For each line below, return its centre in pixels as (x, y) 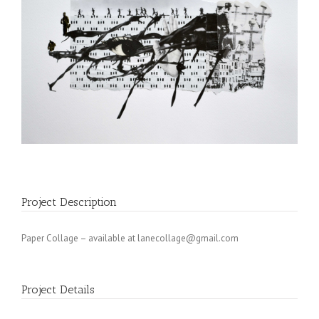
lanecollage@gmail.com (188, 239)
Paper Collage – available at (79, 239)
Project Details (58, 290)
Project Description (69, 202)
